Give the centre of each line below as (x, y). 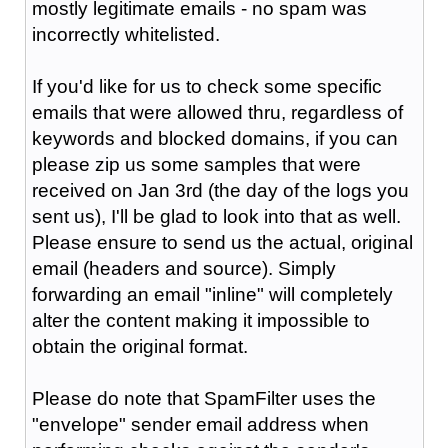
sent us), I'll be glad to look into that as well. (216, 216)
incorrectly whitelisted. (125, 34)
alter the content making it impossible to (200, 320)
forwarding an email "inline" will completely (212, 294)
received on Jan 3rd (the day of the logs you (220, 190)
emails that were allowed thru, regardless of (217, 112)
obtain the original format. (139, 346)
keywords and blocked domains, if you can (214, 138)
